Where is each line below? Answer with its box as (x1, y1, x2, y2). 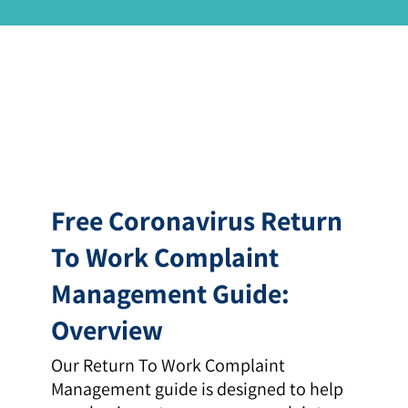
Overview (50, 311, 163, 349)
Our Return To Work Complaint (50, 353, 285, 378)
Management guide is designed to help (50, 377, 343, 402)
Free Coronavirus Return (50, 202, 342, 240)
